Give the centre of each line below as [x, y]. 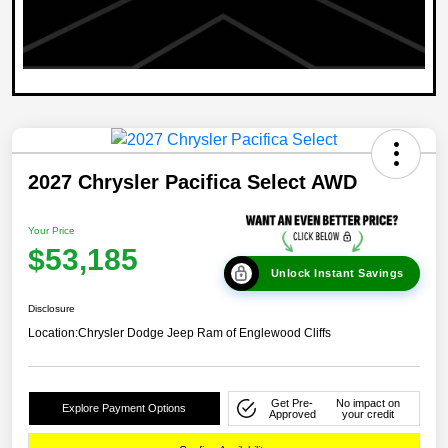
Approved [292, 413]
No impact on [367, 402]
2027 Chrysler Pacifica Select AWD [192, 181]
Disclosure [51, 309]
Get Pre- [292, 402]
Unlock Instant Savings [337, 273]
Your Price [51, 231]
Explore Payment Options [124, 408]
